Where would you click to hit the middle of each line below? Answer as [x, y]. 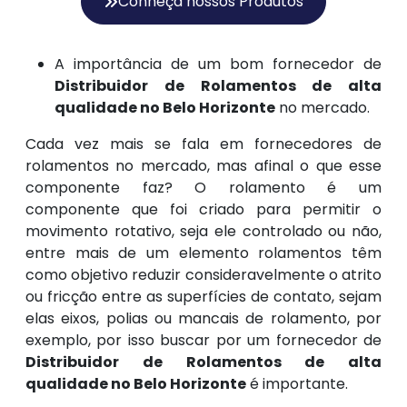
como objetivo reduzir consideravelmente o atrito [203, 275]
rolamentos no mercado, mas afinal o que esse [203, 166]
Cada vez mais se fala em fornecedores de [203, 144]
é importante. [297, 384]
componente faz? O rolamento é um [203, 188]
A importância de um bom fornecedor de [218, 65]
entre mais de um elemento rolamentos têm [203, 253]
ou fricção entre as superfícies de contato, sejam [203, 297]
